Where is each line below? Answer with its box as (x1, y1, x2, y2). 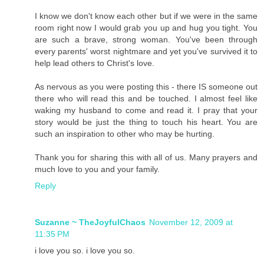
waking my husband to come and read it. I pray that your (35, 105, 258, 115)
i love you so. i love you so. (35, 246, 135, 255)
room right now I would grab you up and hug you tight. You (35, 23, 258, 33)
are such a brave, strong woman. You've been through (35, 35, 258, 45)
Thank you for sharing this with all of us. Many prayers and (35, 153, 258, 163)
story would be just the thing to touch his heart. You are (35, 117, 258, 127)
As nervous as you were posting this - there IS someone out (35, 82, 258, 92)
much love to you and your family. (35, 164, 160, 174)
